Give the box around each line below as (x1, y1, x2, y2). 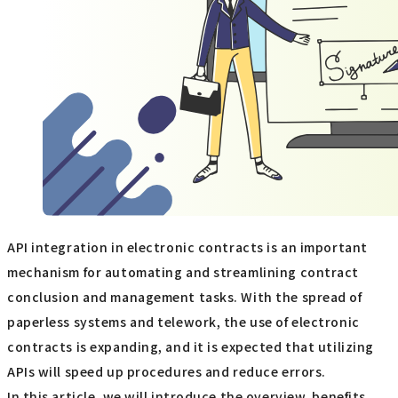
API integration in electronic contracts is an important (7, 238, 368, 257)
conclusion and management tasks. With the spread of (7, 288, 362, 306)
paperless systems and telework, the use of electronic (7, 313, 360, 331)
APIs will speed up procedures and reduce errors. (7, 362, 326, 381)
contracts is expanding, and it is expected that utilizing (7, 338, 374, 356)
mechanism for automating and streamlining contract (7, 263, 359, 282)
